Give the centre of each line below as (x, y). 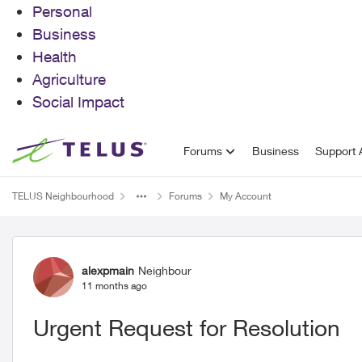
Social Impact (78, 102)
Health (55, 57)
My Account (246, 196)
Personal (62, 11)
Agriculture (69, 79)
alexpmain (108, 270)
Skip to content (67, 150)
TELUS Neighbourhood (63, 196)
